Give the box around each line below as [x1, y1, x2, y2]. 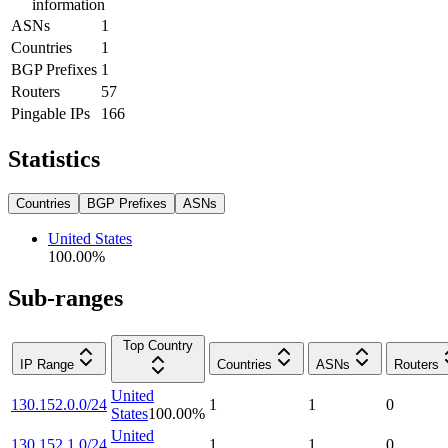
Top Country [123, 338, 193, 354]
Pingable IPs [11, 104, 90, 122]
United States [48, 229, 132, 247]
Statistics [8, 145, 100, 172]
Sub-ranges [8, 285, 123, 312]
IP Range [20, 357, 74, 373]
